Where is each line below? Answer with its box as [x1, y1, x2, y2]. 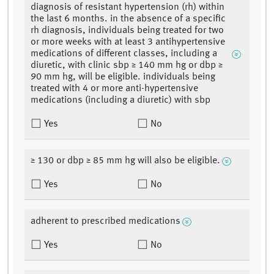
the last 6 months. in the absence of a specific [31, 14, 226, 24]
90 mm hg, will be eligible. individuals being [31, 72, 215, 83]
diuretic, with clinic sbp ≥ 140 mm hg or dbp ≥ [31, 61, 223, 71]
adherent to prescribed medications [31, 217, 180, 227]
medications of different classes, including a [31, 49, 217, 59]
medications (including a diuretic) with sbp [31, 95, 210, 106]
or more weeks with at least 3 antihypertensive [31, 37, 225, 48]
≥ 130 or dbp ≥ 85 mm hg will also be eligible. [31, 156, 220, 166]
